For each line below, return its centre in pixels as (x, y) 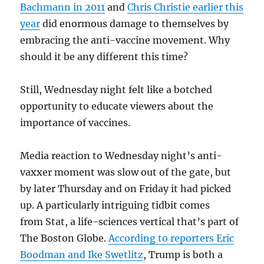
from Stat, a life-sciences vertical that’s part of (130, 221)
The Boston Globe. (65, 238)
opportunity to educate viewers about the (117, 106)
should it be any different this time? (104, 56)
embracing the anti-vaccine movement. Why (125, 40)
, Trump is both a (183, 254)
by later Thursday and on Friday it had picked (126, 188)
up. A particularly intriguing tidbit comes (115, 205)
